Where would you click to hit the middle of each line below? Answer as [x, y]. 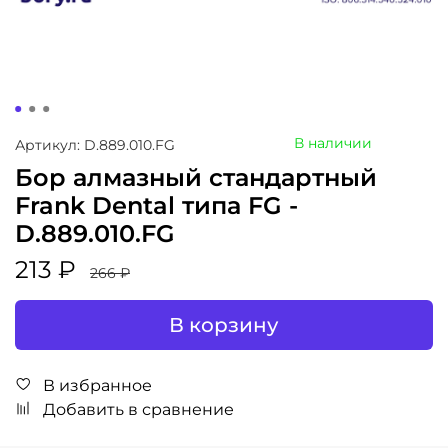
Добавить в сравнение [138, 409]
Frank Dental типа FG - [156, 205]
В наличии [332, 142]
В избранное [97, 385]
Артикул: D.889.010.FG [95, 144]
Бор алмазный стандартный [196, 177]
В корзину [224, 324]
